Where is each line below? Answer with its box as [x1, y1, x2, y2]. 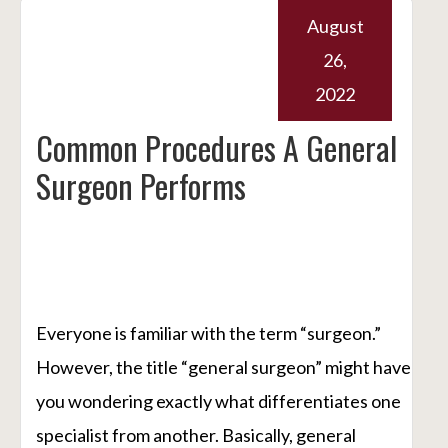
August [306, 15, 364, 38]
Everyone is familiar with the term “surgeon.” [36, 322, 381, 345]
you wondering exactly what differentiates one [36, 390, 401, 413]
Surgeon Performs [36, 162, 246, 210]
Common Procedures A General [36, 124, 397, 172]
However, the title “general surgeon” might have [36, 356, 411, 379]
